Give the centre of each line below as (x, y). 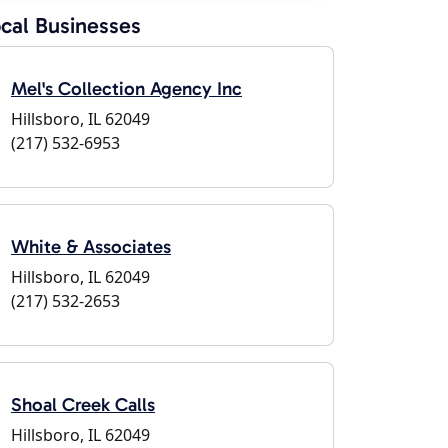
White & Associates (91, 246)
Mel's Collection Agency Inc (126, 88)
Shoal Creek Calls (83, 404)
